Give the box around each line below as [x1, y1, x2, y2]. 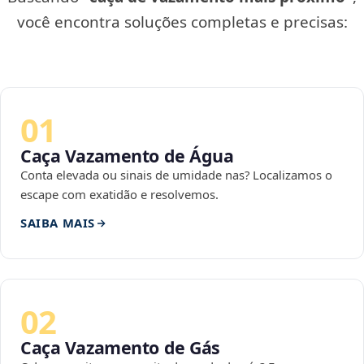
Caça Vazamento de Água [20, 144, 234, 168]
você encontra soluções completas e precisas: [16, 11, 348, 33]
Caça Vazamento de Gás [20, 336, 221, 360]
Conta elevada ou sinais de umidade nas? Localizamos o [20, 167, 332, 184]
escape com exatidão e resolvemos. [20, 186, 219, 203]
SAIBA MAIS [20, 214, 95, 232]
